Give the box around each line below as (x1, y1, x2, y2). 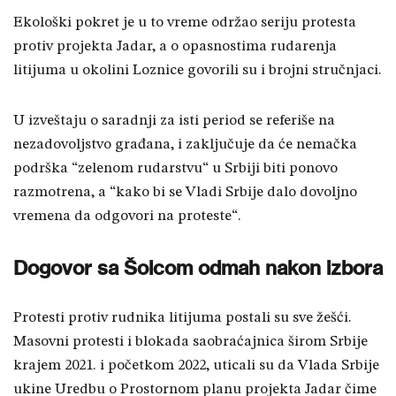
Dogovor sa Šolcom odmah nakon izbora (13, 255, 383, 281)
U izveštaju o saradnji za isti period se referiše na (13, 113, 335, 129)
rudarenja (270, 39, 337, 55)
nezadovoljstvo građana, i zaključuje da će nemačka (13, 137, 357, 153)
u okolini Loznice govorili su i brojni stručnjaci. (66, 63, 382, 79)
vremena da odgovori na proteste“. (13, 209, 241, 225)
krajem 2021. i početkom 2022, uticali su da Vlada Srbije (13, 358, 379, 374)
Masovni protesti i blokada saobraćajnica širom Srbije (13, 334, 368, 350)
